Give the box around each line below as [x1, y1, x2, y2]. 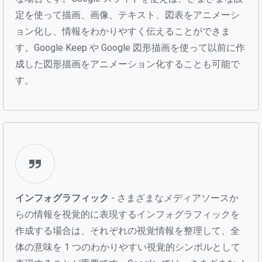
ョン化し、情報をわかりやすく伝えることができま [15, 25, 230, 37]
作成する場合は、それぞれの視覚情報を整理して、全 [15, 225, 240, 236]
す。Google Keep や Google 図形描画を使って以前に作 [15, 42, 245, 53]
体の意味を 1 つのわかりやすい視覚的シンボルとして [15, 241, 240, 253]
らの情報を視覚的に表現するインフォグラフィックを [15, 208, 240, 220]
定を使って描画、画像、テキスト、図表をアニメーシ [15, 9, 240, 20]
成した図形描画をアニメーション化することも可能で [15, 58, 240, 70]
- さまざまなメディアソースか [109, 192, 239, 204]
